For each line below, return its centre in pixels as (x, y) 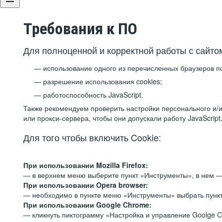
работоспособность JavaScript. (93, 95)
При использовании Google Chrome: (87, 205)
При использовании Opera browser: (86, 185)
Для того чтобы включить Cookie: (92, 137)
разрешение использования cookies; (103, 81)
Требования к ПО (80, 29)
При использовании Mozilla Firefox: (86, 165)
